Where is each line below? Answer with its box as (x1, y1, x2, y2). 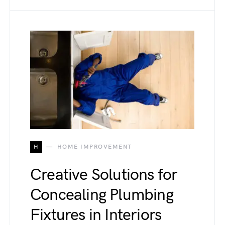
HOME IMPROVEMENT (57, 143, 132, 151)
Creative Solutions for (30, 165, 178, 185)
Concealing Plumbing (30, 185, 173, 205)
